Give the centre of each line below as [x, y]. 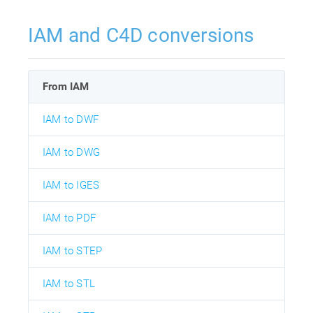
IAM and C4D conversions [141, 35]
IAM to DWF [71, 119]
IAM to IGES [71, 185]
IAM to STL [69, 283]
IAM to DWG [71, 152]
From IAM [66, 86]
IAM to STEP [73, 250]
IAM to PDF [69, 218]
